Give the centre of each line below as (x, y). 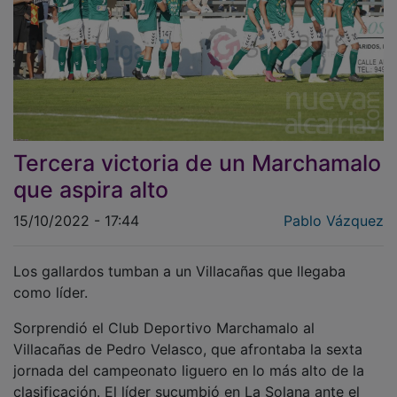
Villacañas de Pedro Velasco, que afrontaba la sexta (188, 337)
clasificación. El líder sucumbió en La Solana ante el (187, 380)
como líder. (51, 280)
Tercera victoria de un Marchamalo (197, 151)
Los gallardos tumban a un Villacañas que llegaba (179, 259)
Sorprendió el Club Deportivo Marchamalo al (164, 316)
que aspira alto (91, 178)
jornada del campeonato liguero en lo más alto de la (189, 358)
